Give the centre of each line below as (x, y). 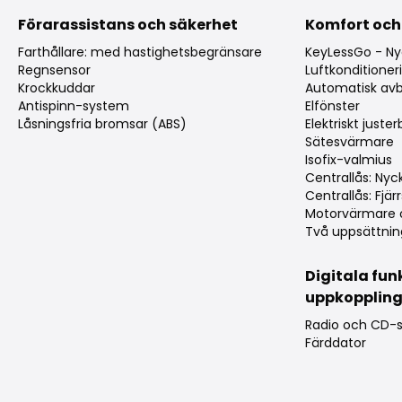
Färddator (336, 343)
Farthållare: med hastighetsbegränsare (140, 52)
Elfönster (333, 106)
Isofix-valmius (349, 160)
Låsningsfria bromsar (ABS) (102, 124)
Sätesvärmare (350, 142)
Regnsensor (54, 70)
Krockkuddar (57, 88)
